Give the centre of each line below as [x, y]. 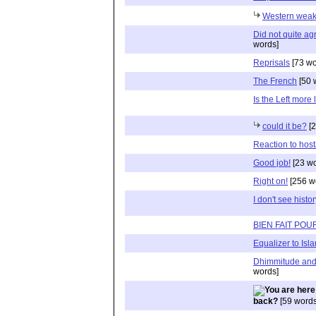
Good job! [272, 163]
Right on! [271, 181]
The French [275, 81]
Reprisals [272, 62]
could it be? [285, 126]
